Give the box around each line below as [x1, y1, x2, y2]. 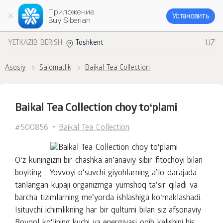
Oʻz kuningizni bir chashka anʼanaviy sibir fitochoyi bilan [15, 156, 203, 166]
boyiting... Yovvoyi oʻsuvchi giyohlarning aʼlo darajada [15, 168, 197, 178]
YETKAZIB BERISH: [8, 39, 64, 48]
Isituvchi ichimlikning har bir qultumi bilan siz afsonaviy [15, 206, 202, 216]
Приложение [48, 7, 95, 16]
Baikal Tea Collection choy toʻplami [15, 102, 178, 115]
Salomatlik [39, 64, 71, 73]
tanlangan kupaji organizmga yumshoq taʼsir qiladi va [15, 181, 198, 191]
